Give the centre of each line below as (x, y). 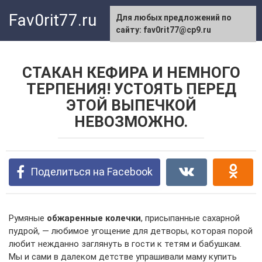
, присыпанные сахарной (190, 218)
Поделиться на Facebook (92, 172)
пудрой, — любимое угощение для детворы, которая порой (131, 231)
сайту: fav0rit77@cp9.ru (163, 30)
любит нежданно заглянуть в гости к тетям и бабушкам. (125, 244)
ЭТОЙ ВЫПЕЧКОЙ (131, 105)
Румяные (28, 218)
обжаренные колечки (94, 218)
